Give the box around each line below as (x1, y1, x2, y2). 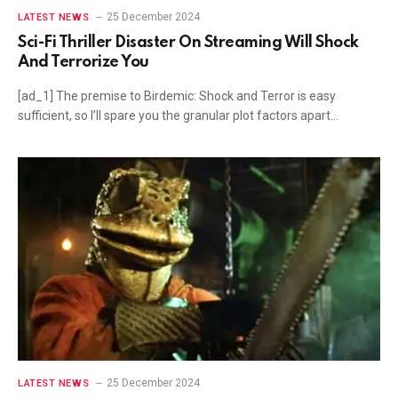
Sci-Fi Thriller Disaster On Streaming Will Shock (18, 34, 359, 51)
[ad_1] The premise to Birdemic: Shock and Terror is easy (18, 88, 336, 103)
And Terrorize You (18, 53, 149, 70)
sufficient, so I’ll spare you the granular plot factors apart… (18, 107, 338, 123)
